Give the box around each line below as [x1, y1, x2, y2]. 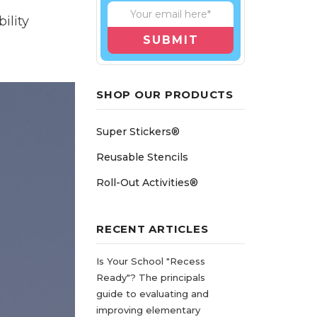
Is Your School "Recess [96, 255, 205, 267]
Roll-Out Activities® [96, 175, 198, 189]
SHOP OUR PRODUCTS [96, 87, 234, 101]
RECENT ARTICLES [96, 221, 209, 236]
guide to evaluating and [96, 287, 209, 299]
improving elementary [96, 304, 200, 316]
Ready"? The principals [96, 271, 205, 283]
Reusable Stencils [96, 150, 188, 163]
